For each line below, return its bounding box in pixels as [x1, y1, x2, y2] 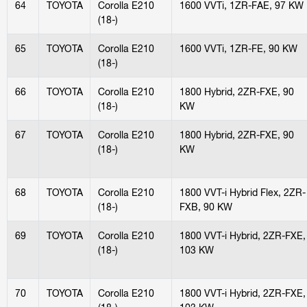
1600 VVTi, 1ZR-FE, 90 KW [179, 42, 297, 54]
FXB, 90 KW [179, 200, 232, 212]
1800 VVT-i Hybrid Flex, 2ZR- [179, 186, 306, 198]
